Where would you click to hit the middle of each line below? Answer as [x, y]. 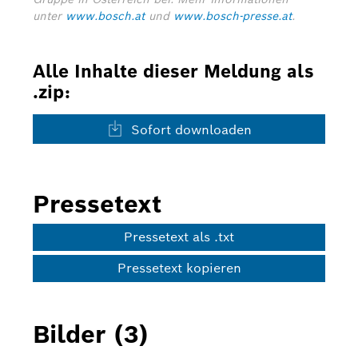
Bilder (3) [91, 334]
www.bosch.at [105, 16]
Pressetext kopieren [179, 268]
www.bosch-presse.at [233, 16]
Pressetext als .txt [179, 237]
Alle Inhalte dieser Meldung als [173, 71]
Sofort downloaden [189, 130]
